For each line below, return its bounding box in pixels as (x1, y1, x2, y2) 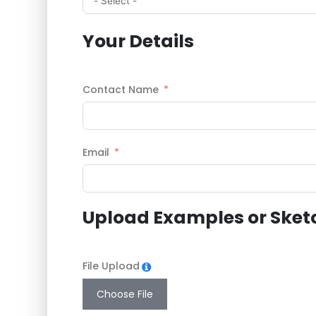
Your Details (83, 29, 195, 54)
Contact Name (83, 83, 159, 97)
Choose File (97, 287, 154, 302)
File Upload (83, 259, 140, 274)
